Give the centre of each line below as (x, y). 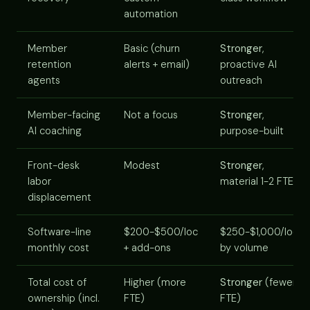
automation (151, 13)
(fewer (279, 282)
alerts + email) (157, 64)
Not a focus (151, 115)
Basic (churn (152, 48)
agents (44, 80)
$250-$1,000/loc (259, 231)
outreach (241, 80)
